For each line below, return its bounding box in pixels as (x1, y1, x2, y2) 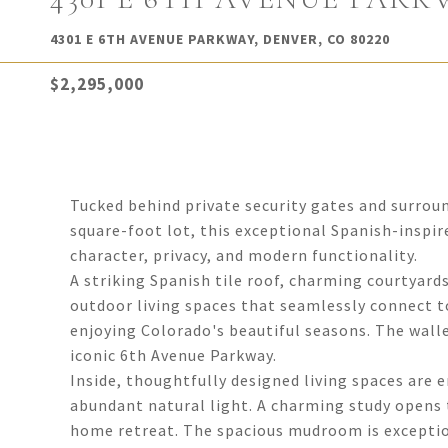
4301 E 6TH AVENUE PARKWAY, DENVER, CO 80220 (50, 30, 390, 48)
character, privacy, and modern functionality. (70, 245, 418, 265)
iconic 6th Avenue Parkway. (70, 345, 277, 365)
